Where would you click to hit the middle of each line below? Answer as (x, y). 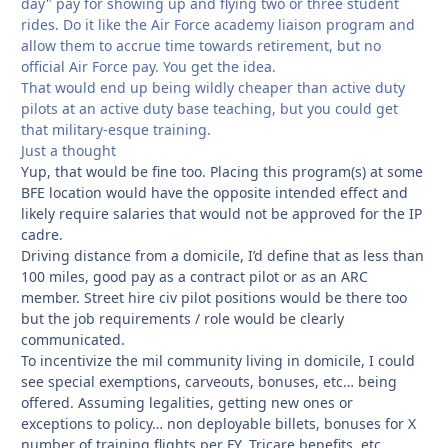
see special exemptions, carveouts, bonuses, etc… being (209, 382)
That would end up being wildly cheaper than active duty (213, 88)
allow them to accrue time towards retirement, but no (201, 46)
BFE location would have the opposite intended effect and (214, 193)
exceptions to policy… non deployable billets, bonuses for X (218, 424)
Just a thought (68, 151)
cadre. (42, 235)
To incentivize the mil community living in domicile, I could (218, 361)
